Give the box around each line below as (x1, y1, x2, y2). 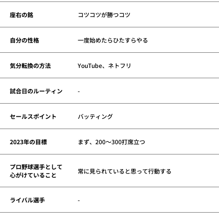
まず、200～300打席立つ (77, 137, 145, 146)
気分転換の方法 (10, 61, 51, 70)
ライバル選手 (10, 196, 45, 204)
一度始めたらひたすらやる (77, 36, 148, 44)
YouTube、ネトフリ (77, 61, 131, 70)
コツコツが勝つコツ (77, 10, 131, 19)
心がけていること (10, 171, 57, 179)
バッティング (77, 112, 113, 121)
